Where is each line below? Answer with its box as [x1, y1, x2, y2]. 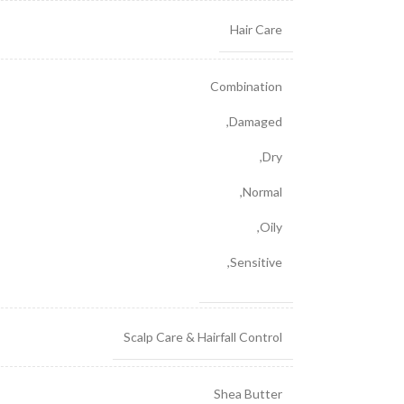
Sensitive [229, 254, 282, 270]
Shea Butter [213, 386, 282, 401]
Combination [209, 78, 282, 94]
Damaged [228, 114, 282, 129]
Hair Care [229, 22, 282, 37]
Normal [242, 184, 282, 199]
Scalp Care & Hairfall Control [123, 329, 282, 344]
